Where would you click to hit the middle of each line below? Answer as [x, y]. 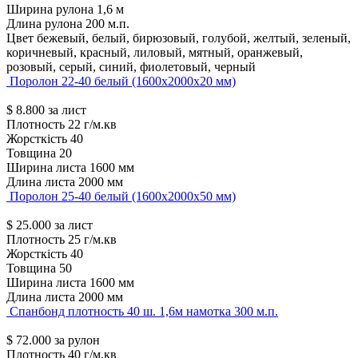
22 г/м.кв [92, 125]
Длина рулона [44, 24]
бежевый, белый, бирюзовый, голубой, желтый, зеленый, [194, 38]
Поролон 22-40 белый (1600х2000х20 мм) [123, 82]
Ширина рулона [50, 10]
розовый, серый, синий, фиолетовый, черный [131, 67]
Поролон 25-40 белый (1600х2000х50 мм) [123, 197]
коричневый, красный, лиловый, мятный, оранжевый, [155, 53]
